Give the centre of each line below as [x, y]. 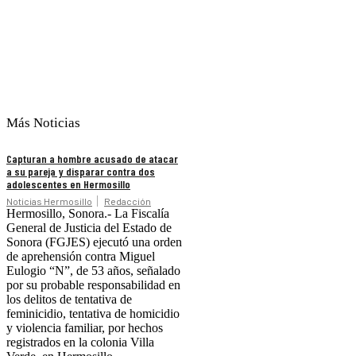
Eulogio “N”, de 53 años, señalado [93, 270]
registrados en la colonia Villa [80, 342]
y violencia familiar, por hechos [85, 327]
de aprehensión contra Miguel [81, 256]
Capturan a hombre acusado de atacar [92, 158]
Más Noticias [43, 122]
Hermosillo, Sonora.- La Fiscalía [88, 213]
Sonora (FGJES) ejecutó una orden [94, 242]
